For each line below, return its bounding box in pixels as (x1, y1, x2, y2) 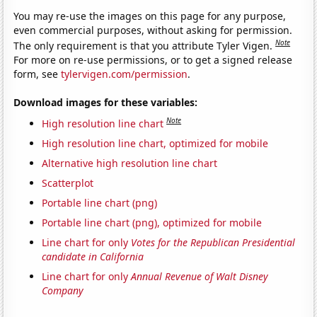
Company (42, 283, 84, 297)
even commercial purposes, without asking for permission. (13, 23, 293, 38)
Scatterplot (42, 175, 94, 190)
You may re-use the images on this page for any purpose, (13, 9, 287, 23)
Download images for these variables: (13, 96, 198, 110)
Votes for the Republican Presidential (131, 235, 296, 249)
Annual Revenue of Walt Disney (131, 269, 269, 283)
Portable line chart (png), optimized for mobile (42, 215, 263, 229)
